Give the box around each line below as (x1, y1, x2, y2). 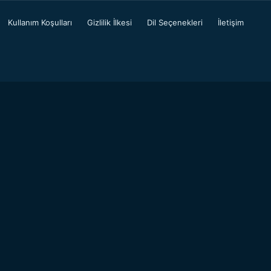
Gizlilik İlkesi (87, 18, 132, 27)
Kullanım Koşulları (8, 18, 72, 27)
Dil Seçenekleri (147, 18, 203, 27)
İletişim (218, 18, 244, 27)
